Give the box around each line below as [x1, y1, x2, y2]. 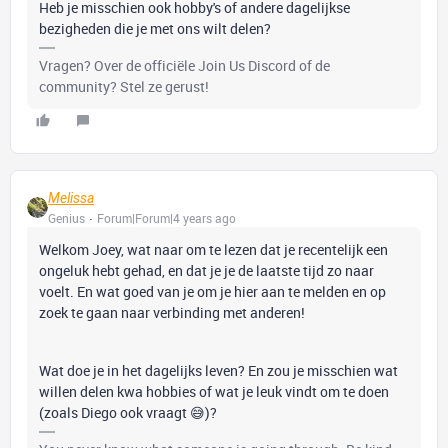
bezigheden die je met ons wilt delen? [39, 19, 271, 38]
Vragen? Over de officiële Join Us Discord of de [39, 56, 330, 75]
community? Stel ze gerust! [39, 77, 209, 96]
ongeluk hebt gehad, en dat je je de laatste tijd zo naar [39, 261, 374, 280]
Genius [48, 210, 85, 226]
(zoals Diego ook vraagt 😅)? [39, 403, 217, 422]
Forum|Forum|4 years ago [97, 210, 236, 226]
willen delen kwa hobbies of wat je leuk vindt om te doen [39, 382, 389, 401]
